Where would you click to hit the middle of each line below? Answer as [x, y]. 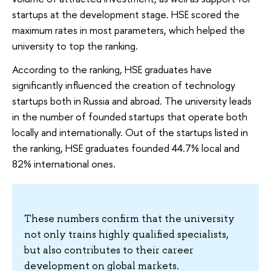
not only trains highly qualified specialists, [126, 234]
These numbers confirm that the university [129, 218]
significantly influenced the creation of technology [124, 85]
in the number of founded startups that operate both [130, 117]
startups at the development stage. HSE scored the [126, 14]
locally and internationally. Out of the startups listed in [130, 132]
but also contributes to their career [109, 250]
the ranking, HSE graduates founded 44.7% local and [126, 148]
